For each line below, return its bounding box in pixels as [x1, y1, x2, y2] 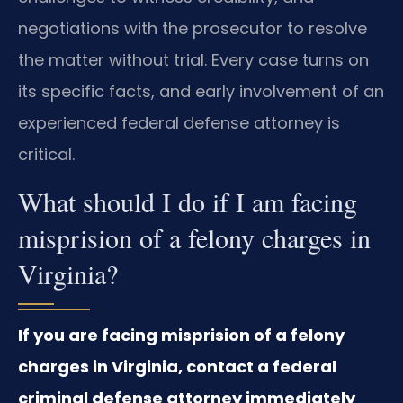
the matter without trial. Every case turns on [18, 49, 369, 72]
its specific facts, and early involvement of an [18, 80, 384, 103]
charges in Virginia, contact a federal [18, 354, 336, 378]
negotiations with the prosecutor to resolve [18, 17, 367, 40]
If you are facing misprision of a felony [18, 323, 345, 346]
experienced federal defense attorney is [18, 112, 340, 135]
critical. [18, 143, 75, 166]
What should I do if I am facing [18, 183, 357, 219]
